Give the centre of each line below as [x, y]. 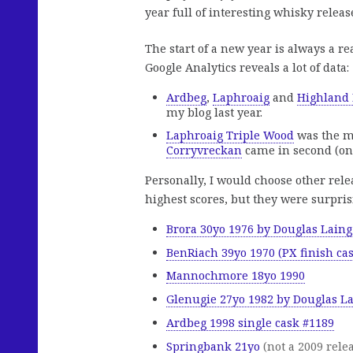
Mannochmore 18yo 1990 [236, 276]
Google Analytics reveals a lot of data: [247, 68]
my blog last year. [214, 112]
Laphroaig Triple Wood [230, 136]
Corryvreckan [204, 150]
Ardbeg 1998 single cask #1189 [250, 323]
